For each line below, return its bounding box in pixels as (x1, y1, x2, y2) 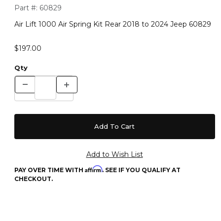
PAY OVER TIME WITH (14, 166, 85, 174)
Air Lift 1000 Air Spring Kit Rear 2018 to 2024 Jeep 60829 (14, 19, 211, 29)
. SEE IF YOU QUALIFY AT (102, 166, 181, 174)
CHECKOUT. (14, 175, 53, 183)
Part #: (14, 3, 37, 13)
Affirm (84, 165, 102, 173)
